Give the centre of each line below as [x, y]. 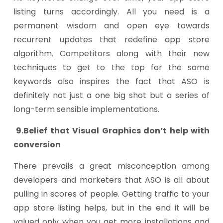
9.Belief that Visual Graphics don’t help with [111, 131]
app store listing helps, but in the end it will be [111, 208]
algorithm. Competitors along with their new [111, 54]
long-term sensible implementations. [86, 109]
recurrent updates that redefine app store [111, 40]
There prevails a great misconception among [111, 166]
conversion [37, 145]
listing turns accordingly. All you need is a [111, 12]
